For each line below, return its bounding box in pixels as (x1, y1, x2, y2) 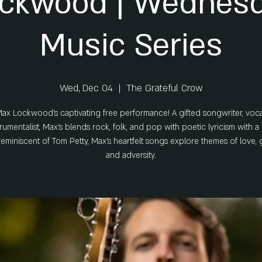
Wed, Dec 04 (59, 82, 113, 95)
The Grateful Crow (126, 82, 203, 95)
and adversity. (106, 150, 156, 161)
